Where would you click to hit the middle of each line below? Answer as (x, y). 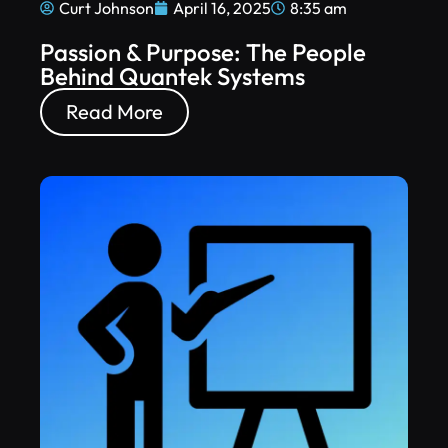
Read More (114, 111)
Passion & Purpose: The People (203, 52)
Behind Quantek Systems (172, 76)
